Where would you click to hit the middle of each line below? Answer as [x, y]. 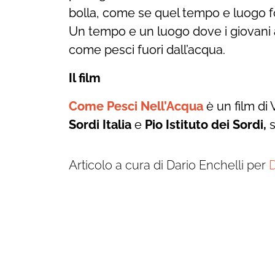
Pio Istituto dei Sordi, [207, 124]
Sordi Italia [102, 124]
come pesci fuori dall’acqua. [149, 49]
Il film [85, 78]
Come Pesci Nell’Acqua [137, 106]
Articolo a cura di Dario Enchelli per [169, 165]
